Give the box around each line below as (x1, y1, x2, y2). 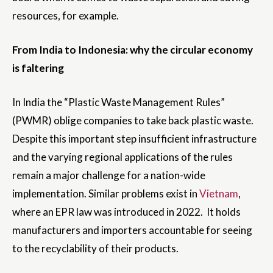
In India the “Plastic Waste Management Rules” (12, 96, 225, 109)
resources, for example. (12, 9, 119, 23)
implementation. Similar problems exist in (12, 187, 199, 200)
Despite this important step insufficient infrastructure (12, 132, 257, 146)
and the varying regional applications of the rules (12, 151, 233, 164)
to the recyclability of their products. (12, 242, 179, 255)
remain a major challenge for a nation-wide (12, 169, 205, 182)
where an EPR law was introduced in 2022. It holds (12, 205, 241, 219)
